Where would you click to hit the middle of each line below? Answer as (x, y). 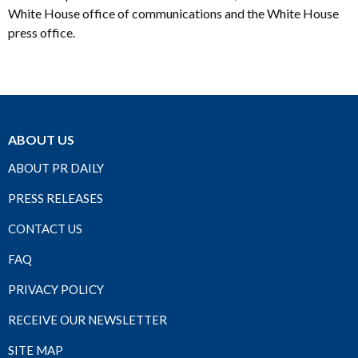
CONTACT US (45, 228)
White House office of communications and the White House (173, 13)
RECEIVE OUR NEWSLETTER (88, 319)
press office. (42, 32)
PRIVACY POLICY (56, 289)
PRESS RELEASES (56, 198)
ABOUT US (41, 139)
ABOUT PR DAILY (56, 167)
